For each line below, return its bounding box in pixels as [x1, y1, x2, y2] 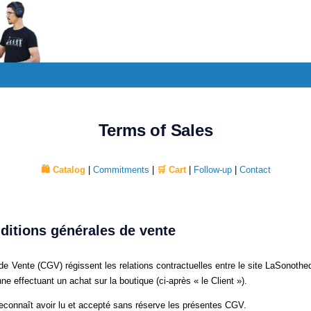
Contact [239, 165, 271, 175]
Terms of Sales [98, 121, 213, 140]
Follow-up [193, 165, 232, 175]
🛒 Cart [156, 165, 186, 175]
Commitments [92, 165, 149, 175]
